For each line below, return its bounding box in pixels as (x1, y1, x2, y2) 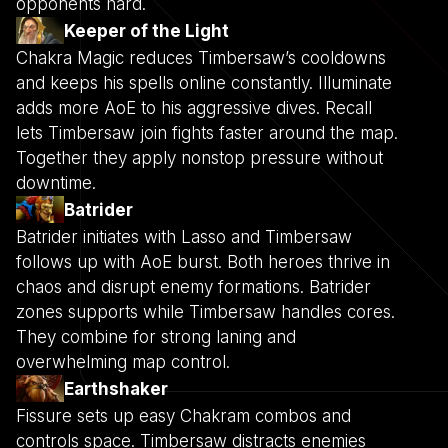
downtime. (16, 172, 96, 193)
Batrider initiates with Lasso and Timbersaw (16, 226, 352, 247)
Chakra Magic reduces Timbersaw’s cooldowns (16, 47, 386, 68)
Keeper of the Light (64, 20, 229, 41)
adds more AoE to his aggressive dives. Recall (16, 97, 372, 118)
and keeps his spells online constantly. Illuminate (16, 72, 392, 93)
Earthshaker (64, 378, 168, 399)
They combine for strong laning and (16, 326, 296, 347)
